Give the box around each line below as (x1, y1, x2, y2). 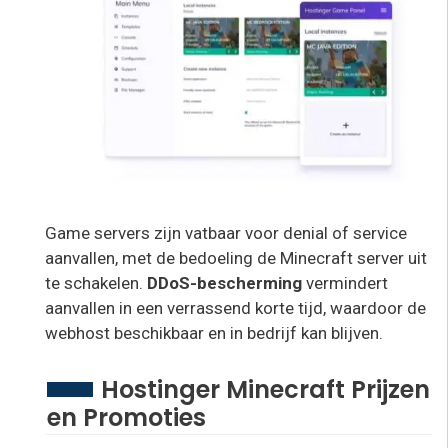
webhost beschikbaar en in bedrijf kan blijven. (45, 322, 383, 343)
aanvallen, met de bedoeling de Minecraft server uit (45, 247, 427, 268)
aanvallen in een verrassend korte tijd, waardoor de (45, 297, 426, 318)
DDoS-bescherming (143, 272, 306, 293)
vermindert (306, 272, 388, 293)
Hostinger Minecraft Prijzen (101, 373, 430, 407)
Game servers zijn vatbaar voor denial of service (45, 222, 407, 243)
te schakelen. (45, 272, 143, 293)
